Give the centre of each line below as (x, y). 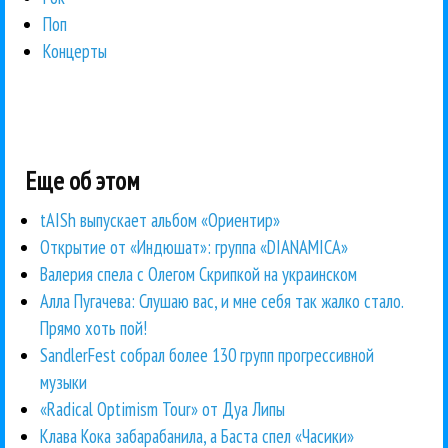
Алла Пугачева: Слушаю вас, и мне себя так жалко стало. (221, 300)
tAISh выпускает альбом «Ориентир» (160, 219)
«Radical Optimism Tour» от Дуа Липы (162, 408)
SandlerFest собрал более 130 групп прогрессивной (207, 354)
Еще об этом (82, 181)
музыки (63, 381)
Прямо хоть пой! (93, 327)
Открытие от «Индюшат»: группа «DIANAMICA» (194, 246)
